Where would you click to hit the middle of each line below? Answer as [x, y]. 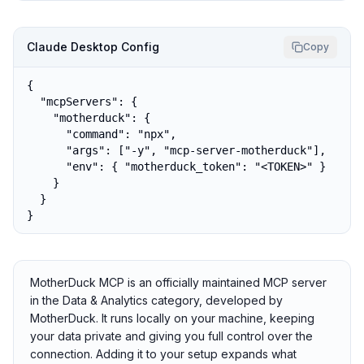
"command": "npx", [102, 134]
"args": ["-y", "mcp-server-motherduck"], [176, 150]
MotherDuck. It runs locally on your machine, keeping [172, 318]
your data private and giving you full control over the [171, 336]
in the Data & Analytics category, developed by [156, 300]
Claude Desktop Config [93, 47]
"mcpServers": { [82, 102]
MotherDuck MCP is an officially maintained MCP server [178, 282]
